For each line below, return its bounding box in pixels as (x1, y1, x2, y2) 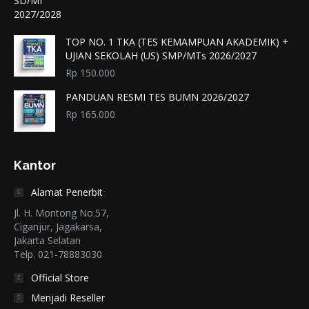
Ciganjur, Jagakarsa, (14, 220, 102, 234)
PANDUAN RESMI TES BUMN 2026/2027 (66, 90, 249, 104)
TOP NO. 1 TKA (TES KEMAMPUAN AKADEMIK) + (66, 35, 288, 49)
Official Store (31, 271, 89, 285)
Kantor (14, 158, 56, 173)
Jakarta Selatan (14, 234, 81, 248)
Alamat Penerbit (31, 186, 103, 199)
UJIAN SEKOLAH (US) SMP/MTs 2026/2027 (66, 49, 257, 63)
